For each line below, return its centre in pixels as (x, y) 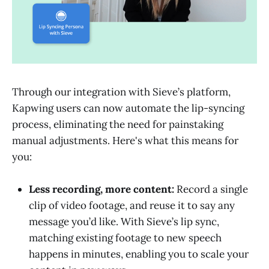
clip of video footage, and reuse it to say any (132, 205)
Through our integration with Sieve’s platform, (121, 92)
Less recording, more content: (103, 189)
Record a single (212, 189)
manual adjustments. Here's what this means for (125, 140)
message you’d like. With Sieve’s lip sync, (124, 221)
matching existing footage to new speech (125, 237)
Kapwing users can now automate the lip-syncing (128, 108)
